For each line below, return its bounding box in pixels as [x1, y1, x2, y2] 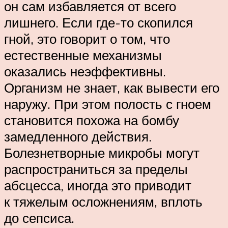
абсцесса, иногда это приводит [4, 177, 191, 193]
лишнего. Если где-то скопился [4, 14, 193, 31]
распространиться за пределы [4, 160, 188, 177]
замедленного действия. [4, 128, 152, 145]
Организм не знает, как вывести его [4, 79, 219, 96]
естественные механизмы [4, 46, 162, 63]
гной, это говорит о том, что [4, 30, 170, 47]
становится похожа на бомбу [4, 111, 179, 128]
